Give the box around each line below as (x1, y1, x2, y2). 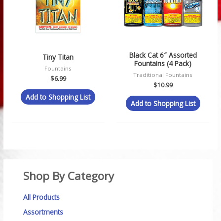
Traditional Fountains (133, 71, 193, 79)
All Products (23, 192, 60, 202)
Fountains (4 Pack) (134, 59, 192, 69)
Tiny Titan (42, 52, 74, 62)
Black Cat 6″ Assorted (129, 50, 197, 60)
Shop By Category (23, 168, 114, 184)
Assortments (23, 207, 64, 217)
